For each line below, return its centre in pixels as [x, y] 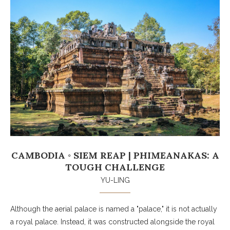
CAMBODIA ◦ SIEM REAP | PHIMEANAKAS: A [115, 155]
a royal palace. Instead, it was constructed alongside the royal [112, 222]
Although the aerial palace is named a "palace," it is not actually [114, 209]
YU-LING [115, 180]
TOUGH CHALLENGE [115, 167]
